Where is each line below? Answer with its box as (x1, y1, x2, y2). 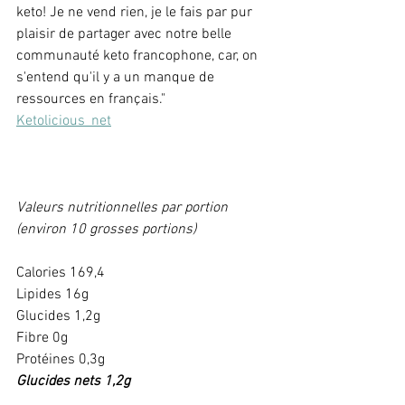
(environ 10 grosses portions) (16, 221, 196, 240)
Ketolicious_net (16, 112, 111, 131)
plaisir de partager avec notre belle (16, 25, 235, 44)
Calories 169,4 (16, 264, 105, 283)
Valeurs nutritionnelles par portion (16, 199, 231, 218)
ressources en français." (16, 90, 165, 109)
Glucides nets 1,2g (16, 372, 130, 391)
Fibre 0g (16, 329, 68, 348)
